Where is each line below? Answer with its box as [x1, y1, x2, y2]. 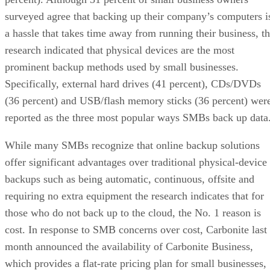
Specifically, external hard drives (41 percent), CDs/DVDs [5, 77, 261, 90]
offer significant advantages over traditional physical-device [5, 155, 267, 168]
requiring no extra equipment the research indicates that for [5, 189, 264, 202]
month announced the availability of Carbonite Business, [5, 240, 253, 253]
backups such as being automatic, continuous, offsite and [5, 172, 254, 185]
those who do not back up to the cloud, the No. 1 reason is [5, 206, 261, 219]
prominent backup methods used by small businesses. [5, 60, 239, 73]
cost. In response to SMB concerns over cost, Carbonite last [5, 223, 267, 236]
